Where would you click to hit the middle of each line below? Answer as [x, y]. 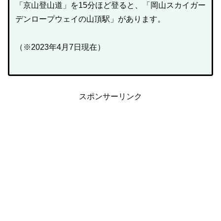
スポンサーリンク [110, 97]
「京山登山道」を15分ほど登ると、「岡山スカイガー [110, 5]
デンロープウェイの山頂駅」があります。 [90, 19]
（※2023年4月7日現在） [60, 47]
